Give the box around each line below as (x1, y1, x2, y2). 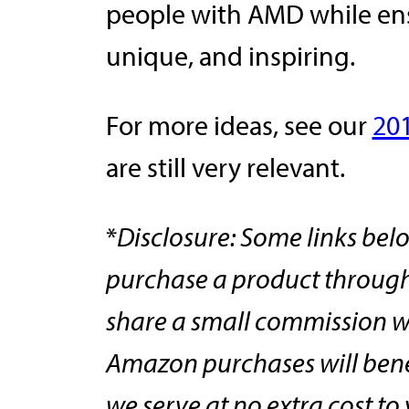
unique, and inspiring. (105, 37, 355, 73)
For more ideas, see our (105, 107, 372, 142)
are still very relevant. (105, 149, 345, 184)
